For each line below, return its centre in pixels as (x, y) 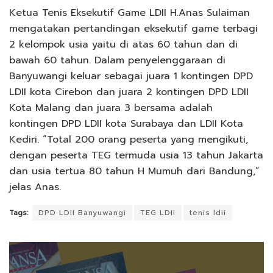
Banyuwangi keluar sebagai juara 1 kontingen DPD (131, 76)
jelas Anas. (35, 187)
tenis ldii (208, 212)
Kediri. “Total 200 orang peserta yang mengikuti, (129, 139)
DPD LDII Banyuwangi (82, 212)
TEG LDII (158, 212)
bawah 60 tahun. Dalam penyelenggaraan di (117, 60)
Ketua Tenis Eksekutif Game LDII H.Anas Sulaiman (129, 12)
